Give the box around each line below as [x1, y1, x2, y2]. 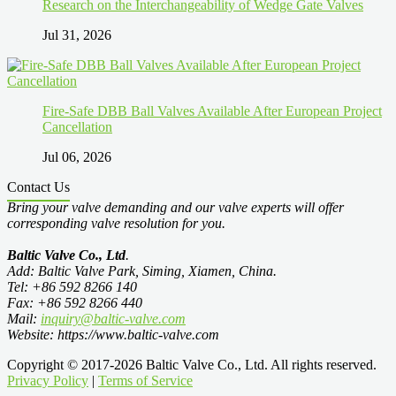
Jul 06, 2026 [42, 148, 111, 164]
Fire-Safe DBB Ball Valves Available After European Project [42, 103, 382, 118]
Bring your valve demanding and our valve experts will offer [7, 199, 344, 215]
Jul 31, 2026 [42, 27, 111, 42]
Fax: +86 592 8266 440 [7, 294, 142, 310]
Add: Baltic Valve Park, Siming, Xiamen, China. [7, 263, 277, 278]
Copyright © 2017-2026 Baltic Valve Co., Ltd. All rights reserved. [7, 356, 377, 372]
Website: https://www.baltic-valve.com [7, 326, 219, 342]
